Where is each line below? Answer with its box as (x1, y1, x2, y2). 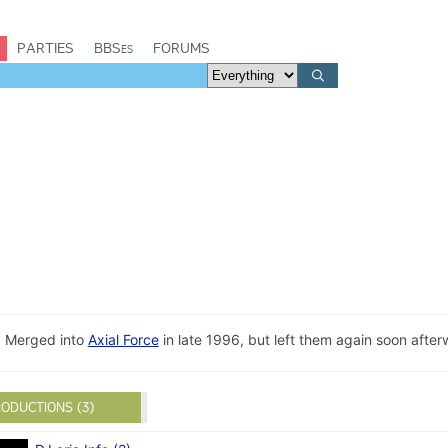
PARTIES (17, 39, 74, 57)
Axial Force (87, 331, 159, 349)
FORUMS (153, 39, 210, 57)
